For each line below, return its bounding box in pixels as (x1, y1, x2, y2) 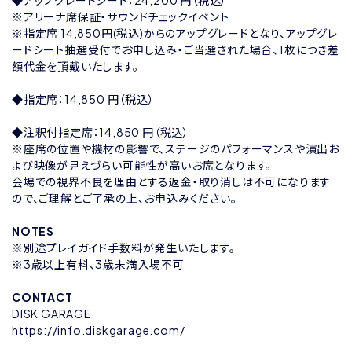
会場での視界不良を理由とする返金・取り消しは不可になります (12, 174, 332, 189)
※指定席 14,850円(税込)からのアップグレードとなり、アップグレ (12, 26, 339, 40)
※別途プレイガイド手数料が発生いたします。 (12, 240, 247, 255)
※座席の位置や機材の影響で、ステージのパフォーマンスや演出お (12, 141, 339, 156)
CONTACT (12, 290, 73, 304)
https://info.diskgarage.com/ (12, 323, 185, 337)
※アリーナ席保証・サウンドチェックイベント (12, 9, 229, 24)
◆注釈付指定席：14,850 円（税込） (12, 125, 190, 139)
